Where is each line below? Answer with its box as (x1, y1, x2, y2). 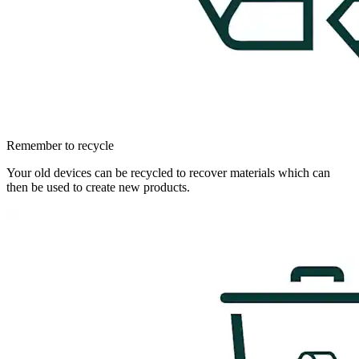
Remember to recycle (6, 138, 114, 152)
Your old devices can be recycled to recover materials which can (6, 165, 330, 179)
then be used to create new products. (6, 179, 190, 194)
